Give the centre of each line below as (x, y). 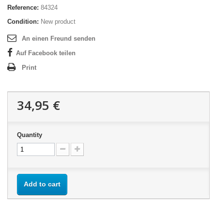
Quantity (30, 135)
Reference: (23, 8)
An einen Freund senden (59, 39)
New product (58, 22)
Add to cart (42, 184)
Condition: (23, 22)
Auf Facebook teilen (46, 53)
